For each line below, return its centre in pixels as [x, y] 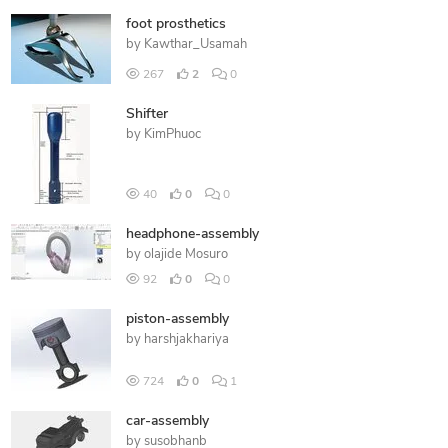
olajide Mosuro [185, 254]
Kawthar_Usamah [195, 44]
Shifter [146, 114]
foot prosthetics [175, 24]
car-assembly [167, 421]
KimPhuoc [172, 134]
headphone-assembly [192, 234]
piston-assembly [177, 319]
